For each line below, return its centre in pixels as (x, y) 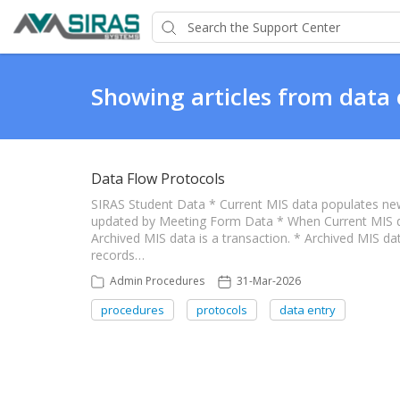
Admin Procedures (157, 281)
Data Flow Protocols (158, 179)
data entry (308, 310)
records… (118, 255)
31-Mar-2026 (269, 281)
